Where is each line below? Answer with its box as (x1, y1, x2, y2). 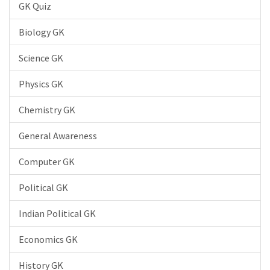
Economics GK (19, 233, 78, 245)
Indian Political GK (19, 207, 96, 219)
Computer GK (19, 155, 75, 168)
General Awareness (19, 130, 97, 142)
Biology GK (19, 26, 64, 38)
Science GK (19, 52, 63, 64)
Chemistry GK (19, 104, 75, 116)
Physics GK (19, 78, 63, 90)
